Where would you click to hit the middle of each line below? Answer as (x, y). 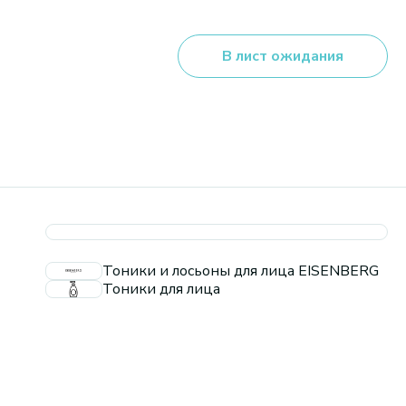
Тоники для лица (161, 289)
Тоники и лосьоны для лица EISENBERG (241, 271)
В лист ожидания (283, 56)
